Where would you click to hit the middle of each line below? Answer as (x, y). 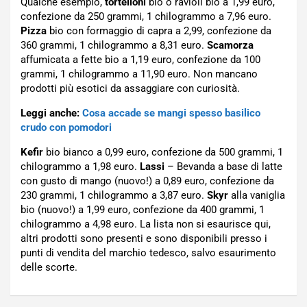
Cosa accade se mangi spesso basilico (171, 113)
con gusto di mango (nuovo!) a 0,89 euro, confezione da (147, 181)
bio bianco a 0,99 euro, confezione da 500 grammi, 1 (163, 152)
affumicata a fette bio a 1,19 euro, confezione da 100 (140, 60)
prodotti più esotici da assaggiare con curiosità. (130, 89)
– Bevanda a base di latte (223, 167)
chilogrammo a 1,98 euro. (80, 167)
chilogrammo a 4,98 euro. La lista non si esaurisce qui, (146, 224)
